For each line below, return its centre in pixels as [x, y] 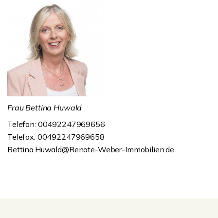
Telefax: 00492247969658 [56, 137]
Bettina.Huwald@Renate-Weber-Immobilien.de [91, 149]
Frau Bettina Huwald [45, 108]
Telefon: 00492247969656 [56, 124]
